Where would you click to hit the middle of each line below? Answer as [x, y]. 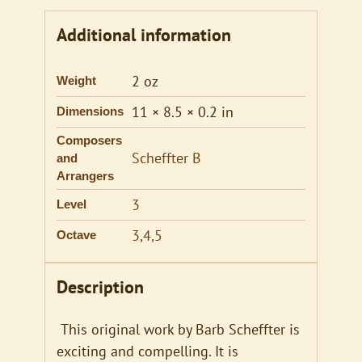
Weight [76, 81]
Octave [76, 236]
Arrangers [85, 177]
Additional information [143, 35]
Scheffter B [166, 158]
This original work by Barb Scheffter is [180, 330]
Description [100, 287]
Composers [89, 141]
